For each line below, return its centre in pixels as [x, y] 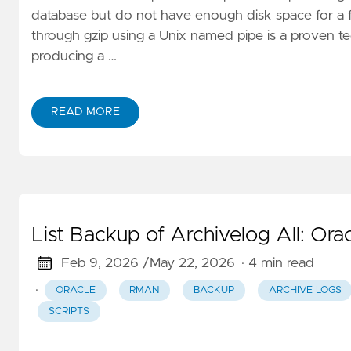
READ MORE [85, 112]
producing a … [74, 56]
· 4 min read [277, 263]
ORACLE [75, 290]
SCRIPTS [69, 312]
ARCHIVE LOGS [305, 290]
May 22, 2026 [192, 263]
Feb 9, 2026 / [105, 263]
